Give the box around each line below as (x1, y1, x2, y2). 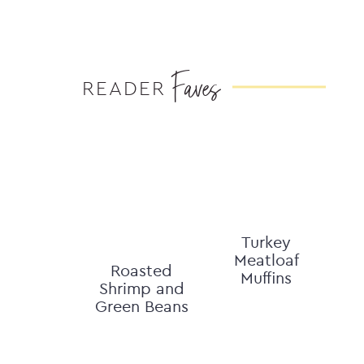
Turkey (241, 232, 292, 252)
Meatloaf (233, 249, 299, 270)
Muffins (240, 267, 292, 288)
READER (82, 76, 166, 100)
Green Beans (94, 296, 188, 316)
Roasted (110, 260, 173, 280)
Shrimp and (98, 278, 184, 298)
